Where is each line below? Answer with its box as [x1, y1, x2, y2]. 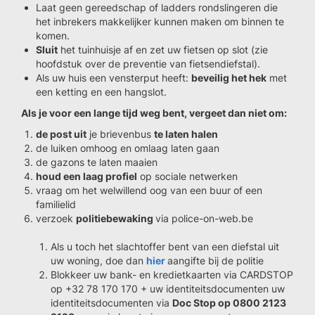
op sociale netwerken [137, 170, 238, 182]
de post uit [36, 128, 86, 140]
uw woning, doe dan [51, 255, 146, 266]
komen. [36, 30, 70, 41]
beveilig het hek [191, 72, 266, 84]
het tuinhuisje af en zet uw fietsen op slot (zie [58, 44, 268, 56]
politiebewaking [76, 212, 155, 224]
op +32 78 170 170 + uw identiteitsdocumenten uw [51, 283, 285, 295]
